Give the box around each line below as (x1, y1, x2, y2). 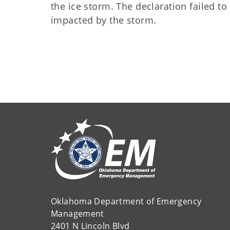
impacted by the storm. (51, 14, 157, 26)
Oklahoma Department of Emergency (51, 195, 204, 207)
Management (51, 207, 107, 219)
